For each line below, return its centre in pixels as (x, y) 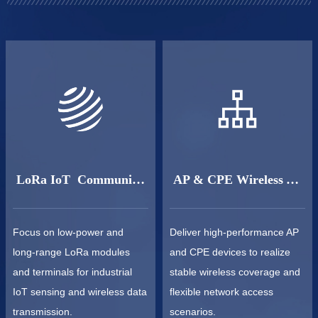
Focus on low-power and (68, 232)
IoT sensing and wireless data (80, 292)
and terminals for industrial (72, 272)
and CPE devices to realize (230, 252)
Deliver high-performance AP (234, 232)
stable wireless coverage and (235, 272)
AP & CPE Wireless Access (292, 180)
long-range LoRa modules (71, 252)
